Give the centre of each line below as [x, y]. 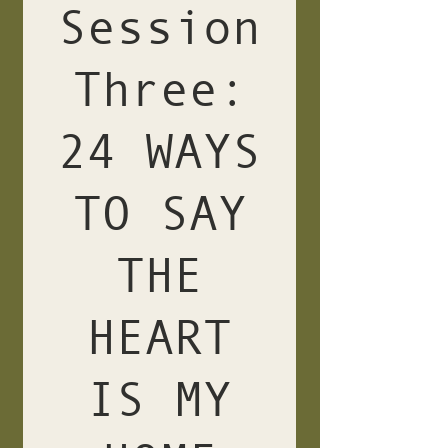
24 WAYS [159, 151]
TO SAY [159, 213]
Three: [159, 89]
